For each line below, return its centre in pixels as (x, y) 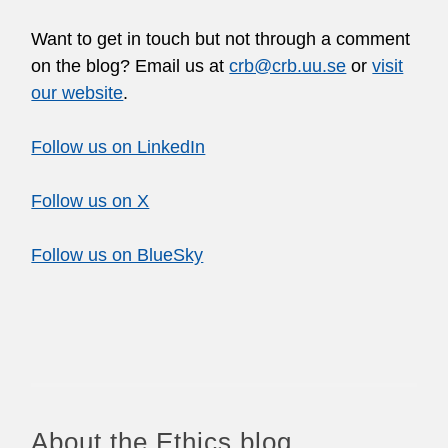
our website (77, 93)
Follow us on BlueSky (117, 255)
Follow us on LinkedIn (118, 147)
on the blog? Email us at (130, 66)
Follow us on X (90, 201)
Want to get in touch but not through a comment (221, 39)
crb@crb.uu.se (288, 66)
